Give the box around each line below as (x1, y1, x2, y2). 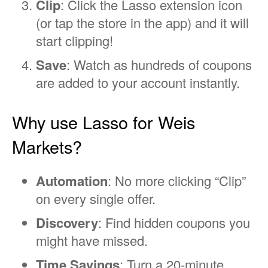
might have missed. (36, 230, 148, 249)
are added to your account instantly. (36, 72, 240, 92)
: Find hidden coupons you (98, 212, 250, 232)
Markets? (12, 133, 82, 159)
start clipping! (36, 31, 113, 50)
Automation (36, 170, 108, 190)
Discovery (36, 212, 98, 232)
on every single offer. (36, 188, 156, 208)
